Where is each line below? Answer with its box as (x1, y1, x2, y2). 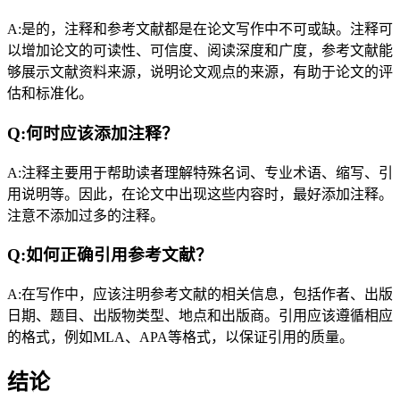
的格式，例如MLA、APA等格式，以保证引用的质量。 (7, 329, 354, 346)
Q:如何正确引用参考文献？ (7, 246, 212, 265)
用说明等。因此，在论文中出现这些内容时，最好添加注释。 (7, 186, 393, 202)
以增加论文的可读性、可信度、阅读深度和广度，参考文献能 (7, 43, 393, 59)
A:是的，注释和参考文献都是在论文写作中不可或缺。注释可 (7, 21, 393, 37)
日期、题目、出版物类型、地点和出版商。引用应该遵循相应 (7, 308, 393, 324)
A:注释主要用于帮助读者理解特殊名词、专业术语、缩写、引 (7, 164, 393, 180)
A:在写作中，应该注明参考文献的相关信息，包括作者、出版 (7, 287, 393, 303)
